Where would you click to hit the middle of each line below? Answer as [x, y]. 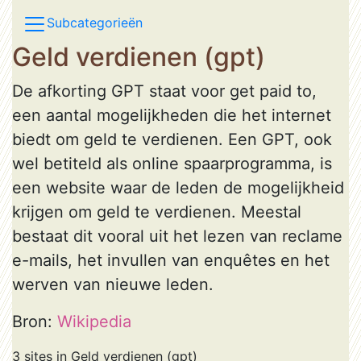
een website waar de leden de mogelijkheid [178, 188]
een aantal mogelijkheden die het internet [172, 115]
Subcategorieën [95, 23]
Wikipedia [94, 322]
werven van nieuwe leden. [113, 284]
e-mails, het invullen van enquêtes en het [171, 260]
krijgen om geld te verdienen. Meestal [157, 212]
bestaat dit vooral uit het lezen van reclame [177, 236]
